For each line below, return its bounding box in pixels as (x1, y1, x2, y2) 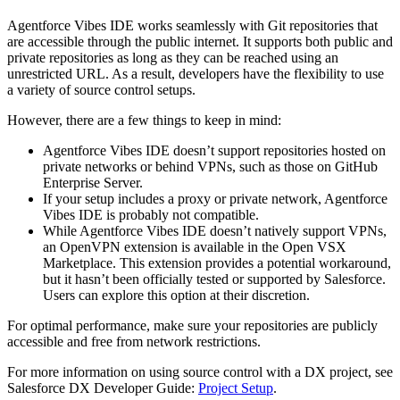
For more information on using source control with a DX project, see (7, 363, 393, 379)
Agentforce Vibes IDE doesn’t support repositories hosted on (43, 142, 386, 158)
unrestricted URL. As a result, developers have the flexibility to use (7, 65, 384, 81)
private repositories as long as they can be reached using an (7, 49, 338, 65)
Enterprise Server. (43, 174, 143, 190)
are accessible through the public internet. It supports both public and (7, 33, 393, 49)
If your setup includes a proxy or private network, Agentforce (43, 190, 387, 206)
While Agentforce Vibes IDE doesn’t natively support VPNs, (43, 222, 387, 238)
